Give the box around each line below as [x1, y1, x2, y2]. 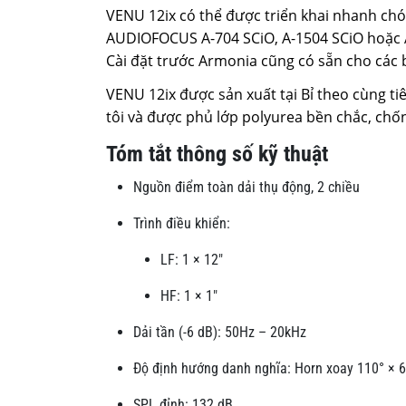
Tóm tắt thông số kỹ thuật [106, 141, 328, 168]
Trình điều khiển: [133, 215, 230, 233]
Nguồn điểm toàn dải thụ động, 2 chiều [133, 179, 360, 197]
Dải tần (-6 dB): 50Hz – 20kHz [133, 324, 306, 342]
